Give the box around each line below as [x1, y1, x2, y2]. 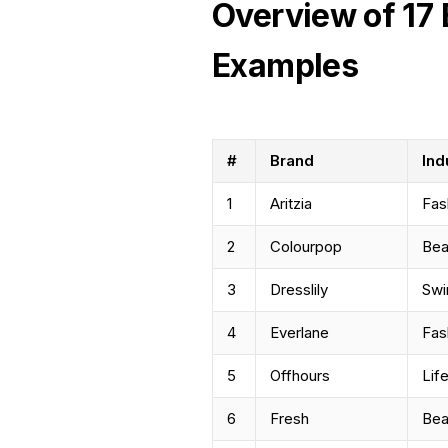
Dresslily [270, 279, 329, 299]
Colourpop [270, 236, 343, 256]
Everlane [270, 322, 330, 342]
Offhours [270, 365, 331, 385]
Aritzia [270, 193, 313, 213]
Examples [212, 45, 359, 85]
